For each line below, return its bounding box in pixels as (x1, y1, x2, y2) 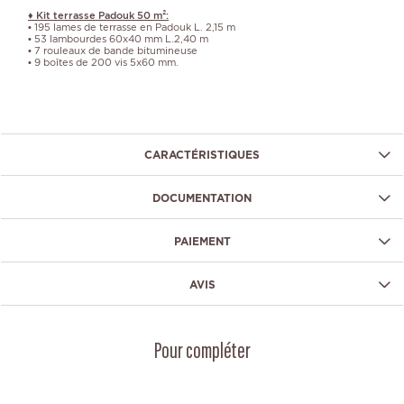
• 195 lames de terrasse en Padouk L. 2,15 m (28, 20, 235, 33)
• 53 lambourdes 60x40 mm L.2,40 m (28, 32, 208, 45)
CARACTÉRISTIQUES (144, 147, 260, 161)
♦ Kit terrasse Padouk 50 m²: (28, 8, 169, 22)
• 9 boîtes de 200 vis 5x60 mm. (28, 55, 179, 69)
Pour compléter (153, 341, 251, 364)
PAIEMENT (173, 234, 231, 248)
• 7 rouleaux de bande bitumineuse (28, 43, 197, 57)
